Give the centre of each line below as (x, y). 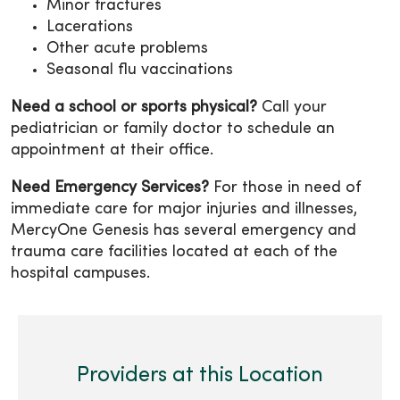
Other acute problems (127, 49)
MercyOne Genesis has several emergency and (183, 231)
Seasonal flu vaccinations (140, 71)
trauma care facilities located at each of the (174, 253)
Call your (292, 108)
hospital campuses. (80, 274)
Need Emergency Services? (112, 188)
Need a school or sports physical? (134, 108)
